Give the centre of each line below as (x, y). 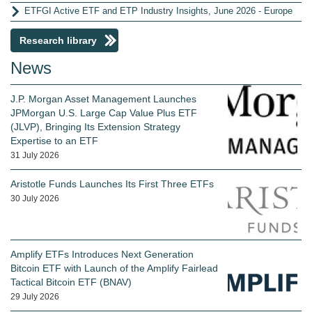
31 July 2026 (35, 156)
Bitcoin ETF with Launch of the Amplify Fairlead (114, 268)
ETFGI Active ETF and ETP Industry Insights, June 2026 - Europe (158, 11)
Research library (58, 40)
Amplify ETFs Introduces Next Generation (102, 255)
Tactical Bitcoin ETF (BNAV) (71, 282)
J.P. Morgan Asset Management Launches (103, 99)
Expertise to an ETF (54, 141)
